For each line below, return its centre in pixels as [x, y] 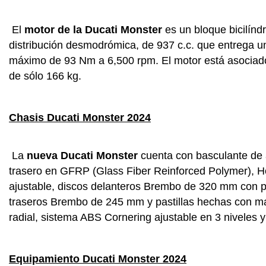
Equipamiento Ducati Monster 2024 [98, 259]
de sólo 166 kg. [45, 76]
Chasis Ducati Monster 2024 [80, 117]
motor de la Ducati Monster [93, 29]
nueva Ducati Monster [82, 155]
